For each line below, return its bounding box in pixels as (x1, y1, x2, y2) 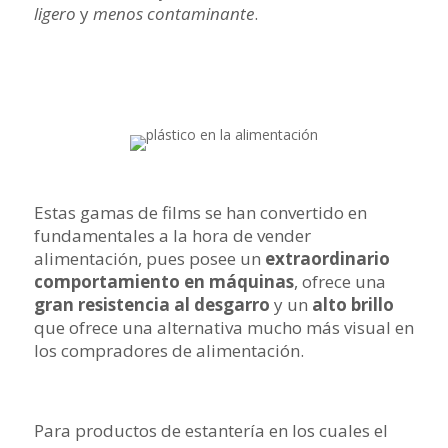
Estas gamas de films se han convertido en (33, 201, 367, 224)
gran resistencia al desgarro (33, 293, 270, 316)
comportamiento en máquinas (33, 270, 294, 293)
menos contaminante (92, 2, 254, 25)
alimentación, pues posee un (33, 247, 265, 270)
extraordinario (264, 247, 390, 270)
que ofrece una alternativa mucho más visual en (33, 316, 414, 339)
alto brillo (307, 293, 394, 316)
